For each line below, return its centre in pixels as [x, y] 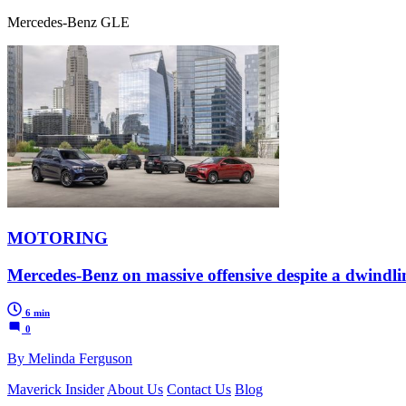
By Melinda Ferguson [70, 359]
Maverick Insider [56, 390]
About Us [135, 390]
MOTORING [58, 237]
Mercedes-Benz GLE [68, 23]
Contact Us [199, 390]
